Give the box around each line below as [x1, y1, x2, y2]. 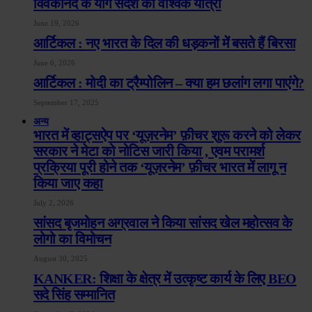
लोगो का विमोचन [33, 231, 111, 247]
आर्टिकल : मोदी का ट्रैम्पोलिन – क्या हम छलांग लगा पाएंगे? [33, 75, 304, 91]
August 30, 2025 [33, 254, 88, 263]
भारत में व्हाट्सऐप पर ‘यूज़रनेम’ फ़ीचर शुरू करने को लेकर [33, 127, 301, 143]
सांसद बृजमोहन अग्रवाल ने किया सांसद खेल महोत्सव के [33, 215, 292, 231]
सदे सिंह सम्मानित [33, 287, 115, 303]
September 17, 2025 [33, 98, 99, 107]
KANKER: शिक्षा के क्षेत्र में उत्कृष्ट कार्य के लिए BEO [33, 271, 297, 287]
